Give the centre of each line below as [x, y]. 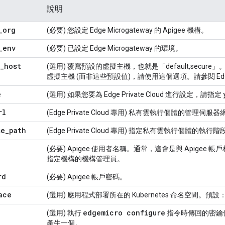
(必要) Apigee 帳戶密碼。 [87, 177]
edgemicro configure [124, 213]
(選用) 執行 [65, 213]
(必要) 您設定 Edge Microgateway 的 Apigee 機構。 [127, 30]
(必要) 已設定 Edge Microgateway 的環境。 [115, 48]
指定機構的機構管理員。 [85, 159]
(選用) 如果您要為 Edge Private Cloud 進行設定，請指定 [135, 95]
